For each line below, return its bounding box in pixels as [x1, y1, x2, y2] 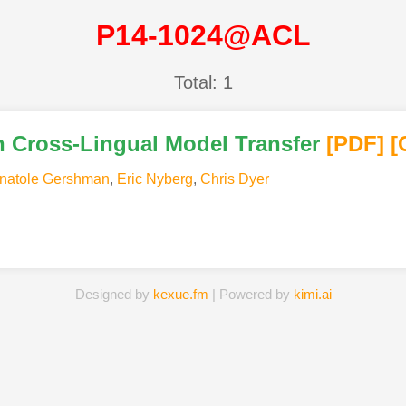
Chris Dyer [199, 170, 269, 187]
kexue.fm [152, 285, 208, 302]
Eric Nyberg [116, 170, 193, 187]
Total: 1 [173, 72, 233, 92]
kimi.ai [293, 285, 332, 302]
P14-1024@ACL [95, 19, 311, 53]
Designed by [74, 285, 153, 302]
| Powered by [208, 285, 294, 302]
